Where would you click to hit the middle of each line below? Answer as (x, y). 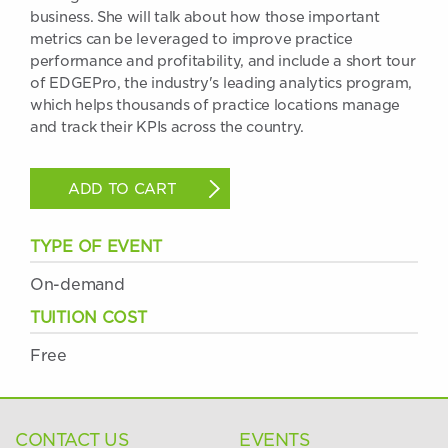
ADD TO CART (122, 188)
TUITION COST (88, 317)
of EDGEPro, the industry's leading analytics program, (221, 83)
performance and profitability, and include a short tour (223, 61)
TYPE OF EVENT (96, 246)
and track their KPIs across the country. (167, 127)
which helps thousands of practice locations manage (215, 105)
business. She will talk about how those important (205, 17)
